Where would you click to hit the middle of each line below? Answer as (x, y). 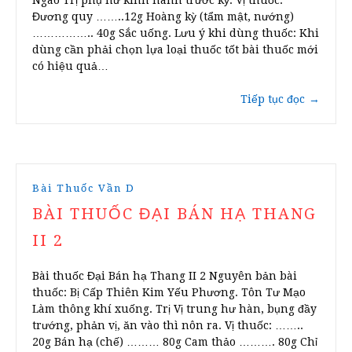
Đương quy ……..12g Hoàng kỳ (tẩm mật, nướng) (163, 17)
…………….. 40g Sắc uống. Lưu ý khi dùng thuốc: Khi (176, 33)
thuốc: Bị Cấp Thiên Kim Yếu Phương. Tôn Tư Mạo (169, 293)
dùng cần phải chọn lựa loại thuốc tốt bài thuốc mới (175, 50)
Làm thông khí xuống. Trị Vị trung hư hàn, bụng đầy (174, 309)
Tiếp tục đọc (273, 99)
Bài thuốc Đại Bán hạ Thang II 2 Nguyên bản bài (165, 276)
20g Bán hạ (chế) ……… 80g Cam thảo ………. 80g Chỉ (175, 342)
